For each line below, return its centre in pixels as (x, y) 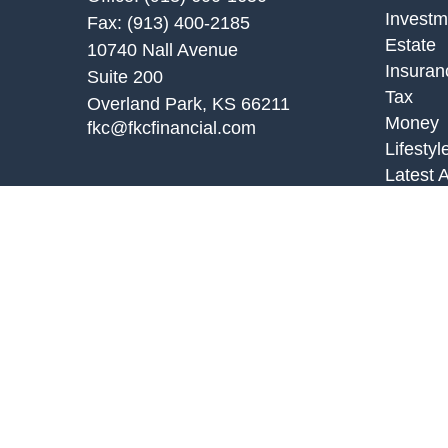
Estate (410, 44)
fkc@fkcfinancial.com (171, 127)
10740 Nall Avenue (162, 49)
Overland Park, (147, 103)
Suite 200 (125, 76)
